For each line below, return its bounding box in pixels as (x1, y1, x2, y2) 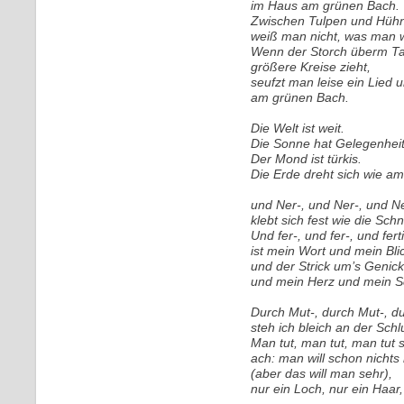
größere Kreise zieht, (251, 60, 371, 74)
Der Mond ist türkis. (251, 151, 362, 166)
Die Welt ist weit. (251, 121, 344, 135)
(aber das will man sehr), (251, 366, 392, 381)
